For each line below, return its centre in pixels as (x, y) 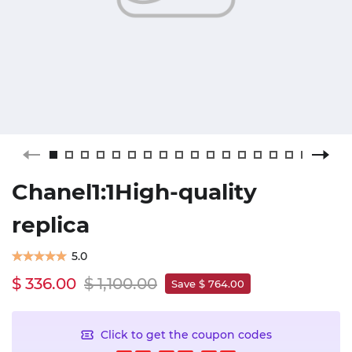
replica (51, 225)
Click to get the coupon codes (186, 334)
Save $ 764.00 (208, 284)
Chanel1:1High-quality (134, 192)
